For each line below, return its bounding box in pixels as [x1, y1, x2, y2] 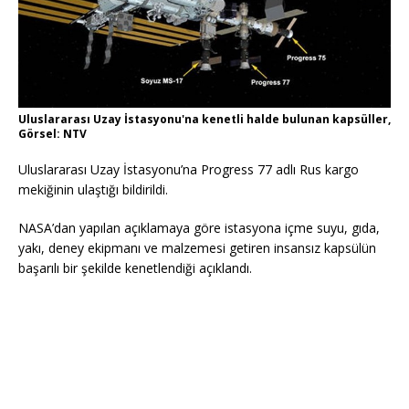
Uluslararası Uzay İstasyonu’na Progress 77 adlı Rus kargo [18, 160, 359, 178]
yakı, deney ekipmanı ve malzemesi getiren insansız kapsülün [18, 238, 376, 257]
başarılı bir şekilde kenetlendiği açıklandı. [18, 258, 252, 277]
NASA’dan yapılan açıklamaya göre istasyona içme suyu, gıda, [18, 218, 380, 236]
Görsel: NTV [18, 125, 87, 142]
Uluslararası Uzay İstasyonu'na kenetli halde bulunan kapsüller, [18, 110, 391, 127]
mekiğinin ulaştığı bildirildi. [18, 180, 168, 198]
